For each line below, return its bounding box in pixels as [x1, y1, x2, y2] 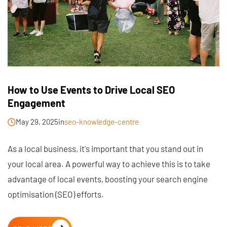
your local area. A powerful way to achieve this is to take [8, 159, 210, 169]
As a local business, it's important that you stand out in [8, 143, 203, 154]
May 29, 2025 [16, 117, 58, 127]
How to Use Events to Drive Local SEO [8, 84, 175, 96]
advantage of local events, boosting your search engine [8, 174, 208, 184]
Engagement [8, 97, 65, 109]
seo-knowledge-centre [64, 117, 139, 127]
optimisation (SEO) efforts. [8, 189, 104, 200]
